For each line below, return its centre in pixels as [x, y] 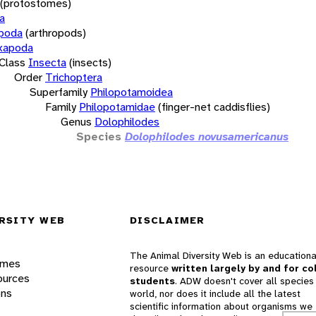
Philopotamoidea [132, 92]
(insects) [90, 62]
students [152, 281]
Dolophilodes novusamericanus [207, 136]
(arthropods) [56, 32]
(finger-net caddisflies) [214, 107]
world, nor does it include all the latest [215, 294]
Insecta [47, 62]
